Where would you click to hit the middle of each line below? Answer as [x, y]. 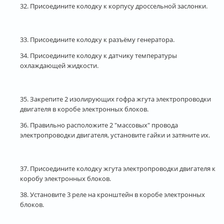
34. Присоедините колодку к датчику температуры [98, 55]
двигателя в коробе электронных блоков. [84, 109]
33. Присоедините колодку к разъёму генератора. [97, 39]
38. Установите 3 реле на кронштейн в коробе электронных [112, 194]
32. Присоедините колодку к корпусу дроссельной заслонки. [114, 6]
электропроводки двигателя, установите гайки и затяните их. [115, 135]
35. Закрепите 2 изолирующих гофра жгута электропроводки [115, 99]
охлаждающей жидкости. [59, 65]
